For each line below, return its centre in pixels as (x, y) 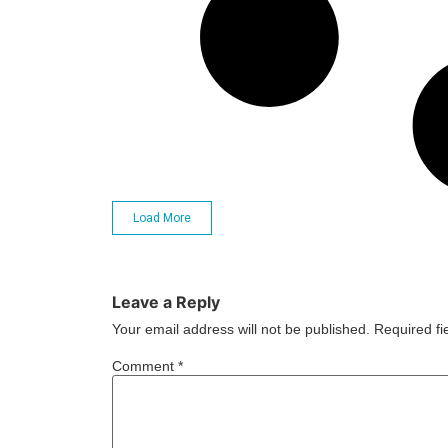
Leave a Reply (166, 301)
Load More (162, 217)
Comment (145, 365)
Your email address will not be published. (241, 328)
